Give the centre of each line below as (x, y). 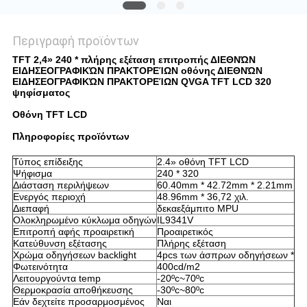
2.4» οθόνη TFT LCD (202, 162)
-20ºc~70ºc (180, 279)
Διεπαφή (31, 209)
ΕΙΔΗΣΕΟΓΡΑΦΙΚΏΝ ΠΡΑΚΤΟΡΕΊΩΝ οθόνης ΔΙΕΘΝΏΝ (137, 71)
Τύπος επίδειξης (48, 162)
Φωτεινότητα (40, 267)
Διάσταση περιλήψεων (61, 185)
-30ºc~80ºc (180, 290)
